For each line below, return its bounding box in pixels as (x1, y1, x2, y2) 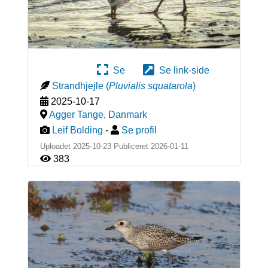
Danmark (108, 109, 147, 120)
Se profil (121, 125, 157, 136)
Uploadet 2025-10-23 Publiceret (39, 142, 151, 151)
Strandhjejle (51, 81, 103, 92)
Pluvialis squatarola (108, 81, 193, 92)
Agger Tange (48, 109, 103, 120)
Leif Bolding (51, 125, 103, 136)
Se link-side (154, 65, 209, 76)
